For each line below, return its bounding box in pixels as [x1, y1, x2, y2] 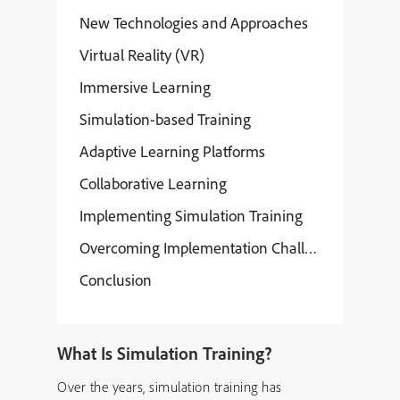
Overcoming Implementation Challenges [79, 237, 344, 258]
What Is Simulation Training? [57, 342, 272, 364]
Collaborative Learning [79, 173, 227, 194]
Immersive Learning [79, 77, 211, 97]
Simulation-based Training [79, 109, 251, 129]
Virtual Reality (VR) [79, 45, 204, 65]
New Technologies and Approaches [79, 12, 308, 33]
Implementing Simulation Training [79, 205, 303, 226]
